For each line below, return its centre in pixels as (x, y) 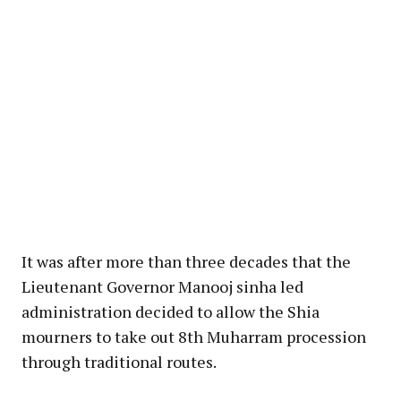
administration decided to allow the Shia (171, 311)
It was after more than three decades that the (186, 261)
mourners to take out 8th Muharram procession (194, 336)
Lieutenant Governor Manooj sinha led (162, 286)
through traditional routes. (119, 361)
